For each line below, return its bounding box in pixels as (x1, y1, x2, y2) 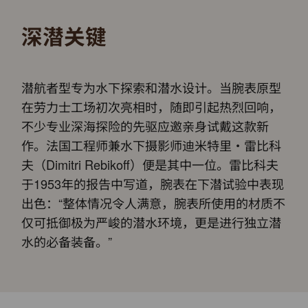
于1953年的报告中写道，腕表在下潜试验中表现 (21, 174, 285, 192)
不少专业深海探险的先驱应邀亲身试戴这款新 (21, 116, 269, 135)
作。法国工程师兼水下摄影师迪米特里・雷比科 (21, 135, 282, 154)
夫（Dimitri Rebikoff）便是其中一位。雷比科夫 (21, 155, 279, 173)
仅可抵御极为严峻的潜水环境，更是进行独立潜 (21, 212, 282, 231)
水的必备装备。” (21, 232, 113, 250)
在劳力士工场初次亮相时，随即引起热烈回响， (21, 97, 282, 115)
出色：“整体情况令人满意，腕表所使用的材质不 (21, 193, 286, 212)
